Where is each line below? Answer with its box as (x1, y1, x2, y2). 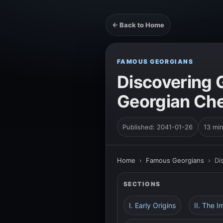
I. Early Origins (129, 201, 176, 210)
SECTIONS (123, 180, 161, 188)
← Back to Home (112, 21, 164, 29)
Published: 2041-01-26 (122, 123, 193, 131)
